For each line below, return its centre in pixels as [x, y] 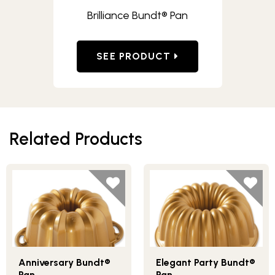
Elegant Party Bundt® [206, 263]
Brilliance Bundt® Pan [137, 15]
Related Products [76, 139]
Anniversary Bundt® [64, 263]
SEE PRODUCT [135, 56]
